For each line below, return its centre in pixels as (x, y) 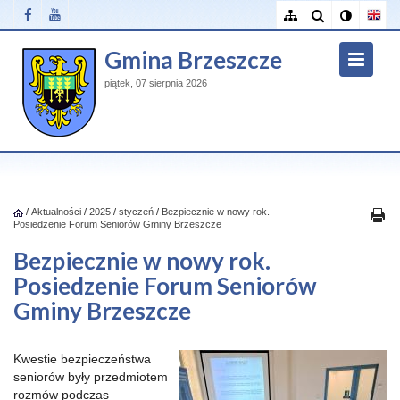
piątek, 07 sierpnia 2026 (156, 83)
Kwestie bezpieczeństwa (82, 359)
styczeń (136, 212)
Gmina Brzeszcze (193, 60)
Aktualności (56, 212)
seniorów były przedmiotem (91, 377)
